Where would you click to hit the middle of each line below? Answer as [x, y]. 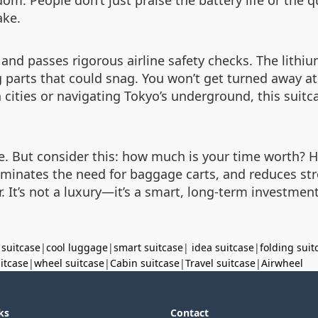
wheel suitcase [69, 263]
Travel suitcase [220, 263]
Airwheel [282, 263]
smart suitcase [148, 247]
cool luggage [77, 247]
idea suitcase [223, 247]
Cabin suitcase [145, 263]
